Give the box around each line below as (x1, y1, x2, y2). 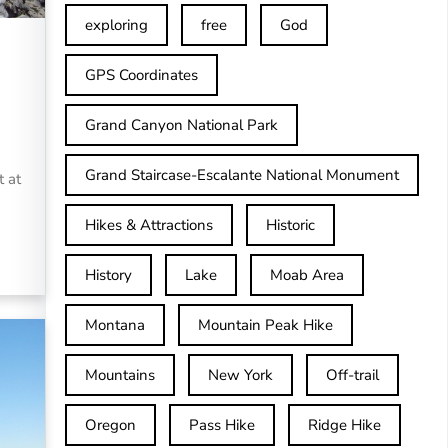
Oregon (84, 415, 136, 435)
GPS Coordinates (84, 65, 198, 85)
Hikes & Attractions (84, 215, 213, 235)
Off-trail (325, 365, 379, 385)
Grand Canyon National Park (84, 115, 278, 135)
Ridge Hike (307, 415, 381, 435)
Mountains (84, 365, 155, 385)
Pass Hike (188, 415, 255, 435)
